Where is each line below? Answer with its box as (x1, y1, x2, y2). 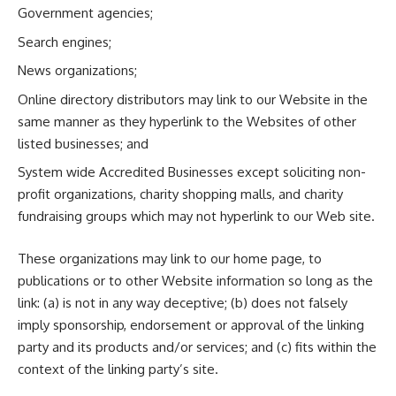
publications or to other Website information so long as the (18, 271, 373, 289)
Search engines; (18, 33, 111, 50)
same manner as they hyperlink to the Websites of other (18, 112, 356, 130)
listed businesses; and (18, 134, 148, 152)
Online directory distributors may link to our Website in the (18, 90, 368, 108)
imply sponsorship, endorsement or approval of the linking (18, 316, 364, 333)
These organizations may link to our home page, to (18, 249, 322, 267)
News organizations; (18, 62, 137, 79)
